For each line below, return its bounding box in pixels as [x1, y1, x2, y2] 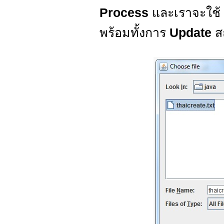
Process [99, 5, 152, 19]
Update [169, 25, 215, 39]
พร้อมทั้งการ [99, 25, 169, 39]
